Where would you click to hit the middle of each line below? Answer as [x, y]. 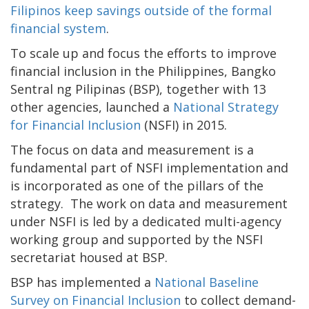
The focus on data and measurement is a [132, 149]
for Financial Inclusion [76, 124]
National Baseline [207, 282]
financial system [58, 28]
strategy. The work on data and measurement [149, 203]
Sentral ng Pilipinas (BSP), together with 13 [138, 89]
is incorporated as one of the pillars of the [137, 185]
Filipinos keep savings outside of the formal [141, 10]
